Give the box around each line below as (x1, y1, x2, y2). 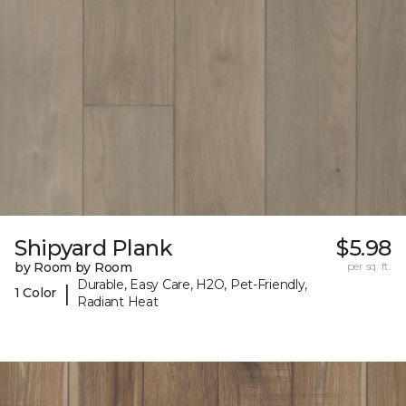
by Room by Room (14, 258, 132, 275)
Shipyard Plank (14, 234, 173, 261)
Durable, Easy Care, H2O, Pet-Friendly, (76, 275, 308, 293)
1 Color (14, 285, 57, 302)
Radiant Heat (76, 293, 159, 310)
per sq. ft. (346, 258, 391, 273)
